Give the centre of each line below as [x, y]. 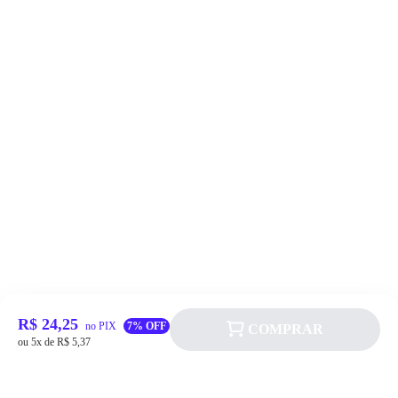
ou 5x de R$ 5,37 [54, 342]
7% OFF [147, 326]
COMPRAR [286, 329]
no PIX [101, 326]
